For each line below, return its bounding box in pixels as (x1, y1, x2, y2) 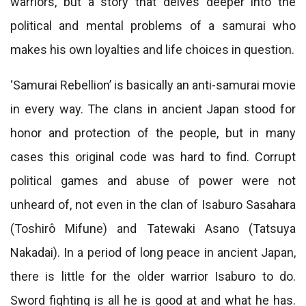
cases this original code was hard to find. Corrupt (10, 150, 296, 164)
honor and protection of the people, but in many (10, 126, 296, 140)
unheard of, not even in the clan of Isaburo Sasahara (10, 197, 296, 212)
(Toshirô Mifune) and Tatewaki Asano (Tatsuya (10, 221, 296, 236)
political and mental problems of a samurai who (10, 18, 296, 33)
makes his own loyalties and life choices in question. (10, 42, 294, 57)
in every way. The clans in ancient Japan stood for (10, 102, 296, 116)
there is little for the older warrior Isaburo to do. (10, 269, 296, 283)
